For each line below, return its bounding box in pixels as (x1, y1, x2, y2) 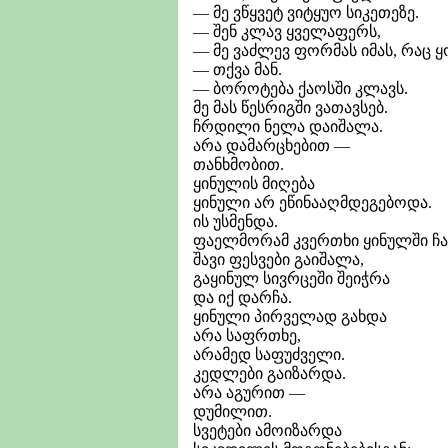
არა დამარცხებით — (193, 136, 350, 154)
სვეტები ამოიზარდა (193, 421, 342, 439)
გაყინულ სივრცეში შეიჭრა (193, 269, 390, 287)
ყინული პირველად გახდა (193, 307, 387, 325)
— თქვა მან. (193, 60, 282, 78)
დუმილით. (193, 402, 272, 420)
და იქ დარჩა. (193, 288, 292, 306)
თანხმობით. (193, 155, 284, 173)
